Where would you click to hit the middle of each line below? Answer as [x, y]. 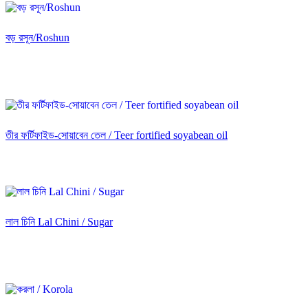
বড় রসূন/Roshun [37, 38]
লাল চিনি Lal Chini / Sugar [59, 221]
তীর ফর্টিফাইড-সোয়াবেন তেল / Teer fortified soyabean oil [117, 135]
